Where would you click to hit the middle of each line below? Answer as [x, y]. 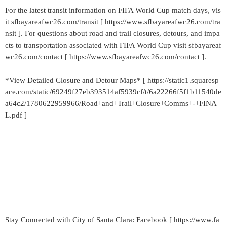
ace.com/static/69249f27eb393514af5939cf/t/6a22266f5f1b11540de [113, 92]
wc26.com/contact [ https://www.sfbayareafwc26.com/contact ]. [106, 57]
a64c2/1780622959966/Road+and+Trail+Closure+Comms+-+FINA [111, 103]
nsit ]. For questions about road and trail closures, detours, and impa [112, 33]
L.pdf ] [16, 115]
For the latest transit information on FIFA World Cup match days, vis [113, 10]
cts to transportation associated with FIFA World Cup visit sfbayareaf [113, 45]
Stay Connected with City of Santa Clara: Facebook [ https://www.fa [112, 220]
